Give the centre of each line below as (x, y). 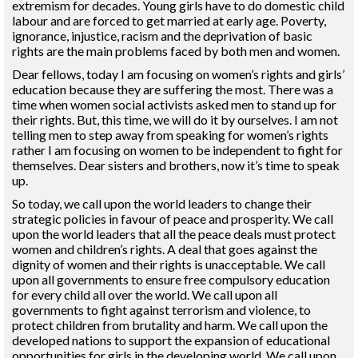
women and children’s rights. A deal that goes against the (165, 249)
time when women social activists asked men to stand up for (174, 104)
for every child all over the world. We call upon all (145, 294)
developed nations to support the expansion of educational (171, 340)
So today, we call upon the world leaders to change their (162, 203)
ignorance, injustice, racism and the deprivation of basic (162, 36)
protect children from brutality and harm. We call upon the (170, 325)
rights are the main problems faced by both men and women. (176, 51)
